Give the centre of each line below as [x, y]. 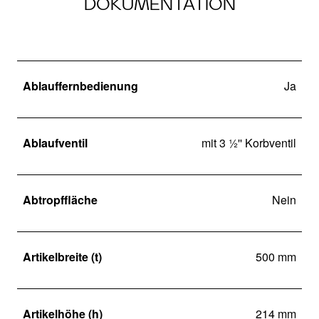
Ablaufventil [55, 143]
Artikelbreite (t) [62, 257]
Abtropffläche [60, 200]
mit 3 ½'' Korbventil [249, 143]
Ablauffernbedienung [80, 86]
